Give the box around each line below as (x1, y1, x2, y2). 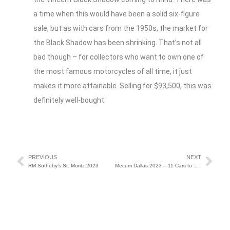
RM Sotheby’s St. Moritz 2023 (28, 163, 99, 169)
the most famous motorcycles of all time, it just (33, 67, 192, 76)
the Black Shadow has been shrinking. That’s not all (33, 39, 202, 47)
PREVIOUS (28, 154, 57, 161)
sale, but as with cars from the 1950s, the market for (33, 24, 208, 33)
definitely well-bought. (33, 96, 106, 105)
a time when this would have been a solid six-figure (33, 10, 200, 18)
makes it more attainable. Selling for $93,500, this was (33, 82, 212, 90)
